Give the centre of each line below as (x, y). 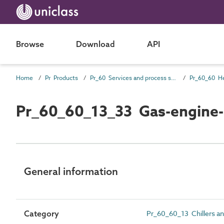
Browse (30, 44)
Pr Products (61, 78)
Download (95, 44)
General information (71, 171)
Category (41, 213)
